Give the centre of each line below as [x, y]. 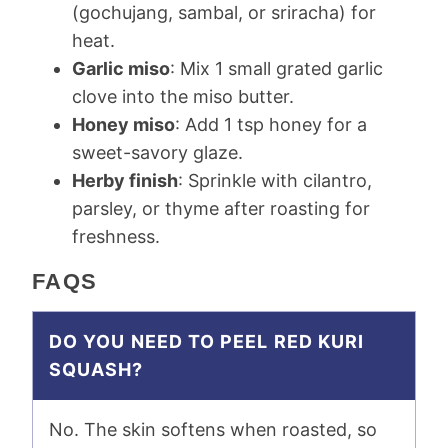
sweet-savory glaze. [157, 153]
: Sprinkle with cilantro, [275, 181]
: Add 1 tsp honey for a [271, 125]
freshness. [116, 237]
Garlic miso [121, 69]
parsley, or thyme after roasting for [221, 209]
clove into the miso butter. [183, 97]
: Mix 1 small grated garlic [276, 69]
